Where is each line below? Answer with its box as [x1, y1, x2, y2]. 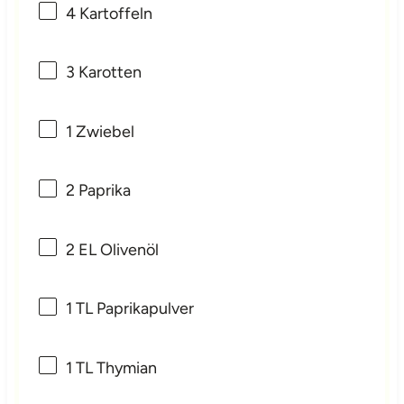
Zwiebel [72, 121, 135, 142]
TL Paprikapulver [72, 298, 195, 319]
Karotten [75, 62, 142, 83]
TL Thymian [72, 357, 158, 378]
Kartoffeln [76, 3, 153, 23]
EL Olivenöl [75, 239, 160, 260]
